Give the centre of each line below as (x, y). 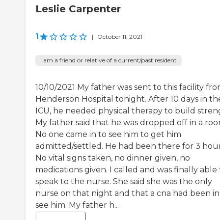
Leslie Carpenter (78, 9)
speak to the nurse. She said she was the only (124, 182)
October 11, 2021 (120, 37)
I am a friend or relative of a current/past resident (109, 60)
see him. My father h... (77, 205)
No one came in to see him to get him (108, 135)
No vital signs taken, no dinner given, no (113, 158)
